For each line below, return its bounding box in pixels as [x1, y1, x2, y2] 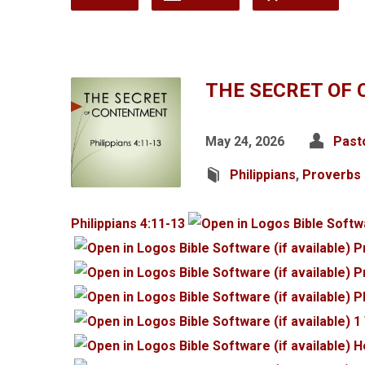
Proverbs [302, 167, 361, 182]
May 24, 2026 [205, 134, 284, 149]
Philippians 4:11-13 [71, 216, 185, 231]
